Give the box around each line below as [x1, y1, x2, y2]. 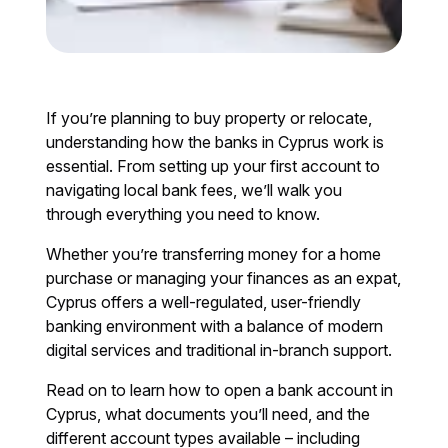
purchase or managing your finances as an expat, [46, 267, 402, 288]
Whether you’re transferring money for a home [46, 243, 382, 264]
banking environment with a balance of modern [46, 315, 384, 336]
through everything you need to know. [46, 203, 321, 224]
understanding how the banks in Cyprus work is [46, 131, 385, 152]
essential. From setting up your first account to [46, 155, 381, 176]
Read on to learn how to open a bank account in [46, 379, 394, 400]
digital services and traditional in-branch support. [46, 339, 393, 360]
